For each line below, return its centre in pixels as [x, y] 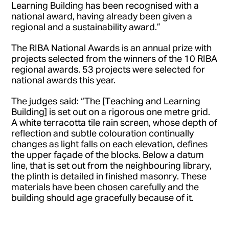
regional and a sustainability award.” [86, 26]
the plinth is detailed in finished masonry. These [109, 176]
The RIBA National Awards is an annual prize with [112, 47]
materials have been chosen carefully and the [105, 186]
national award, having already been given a [102, 16]
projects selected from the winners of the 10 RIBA [114, 58]
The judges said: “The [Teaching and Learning [106, 100]
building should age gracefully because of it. [103, 197]
